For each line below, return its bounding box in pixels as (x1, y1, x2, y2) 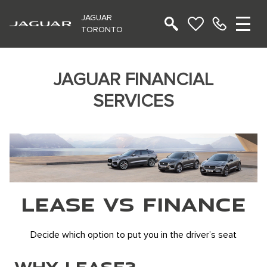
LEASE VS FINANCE (21, 190, 246, 218)
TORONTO (81, 26, 123, 34)
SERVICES (93, 92, 174, 110)
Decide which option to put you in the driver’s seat (30, 230, 237, 240)
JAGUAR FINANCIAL (54, 71, 213, 89)
